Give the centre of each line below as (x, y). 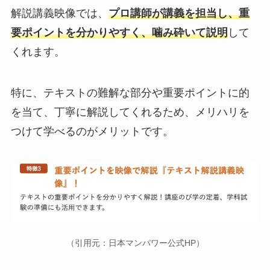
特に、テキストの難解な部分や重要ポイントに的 (130, 93)
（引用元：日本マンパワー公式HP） (135, 243)
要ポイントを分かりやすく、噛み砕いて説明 (119, 32)
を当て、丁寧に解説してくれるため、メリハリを (130, 112)
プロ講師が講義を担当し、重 (179, 13)
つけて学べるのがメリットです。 (92, 131)
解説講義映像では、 (59, 13)
